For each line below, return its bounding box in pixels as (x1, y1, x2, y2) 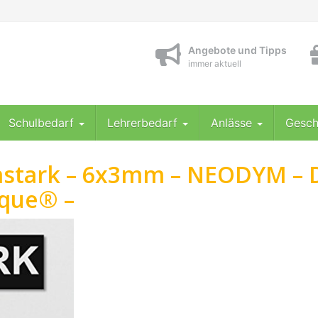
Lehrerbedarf (107, 116, 181, 130)
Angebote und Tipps (188, 44, 287, 56)
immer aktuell (188, 58, 241, 69)
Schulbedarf (9, 116, 77, 130)
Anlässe (211, 116, 256, 130)
